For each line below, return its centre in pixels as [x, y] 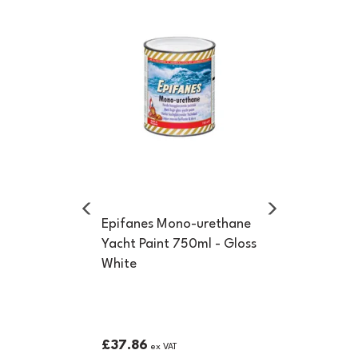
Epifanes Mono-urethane [176, 224]
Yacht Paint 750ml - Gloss [179, 244]
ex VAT [162, 347]
